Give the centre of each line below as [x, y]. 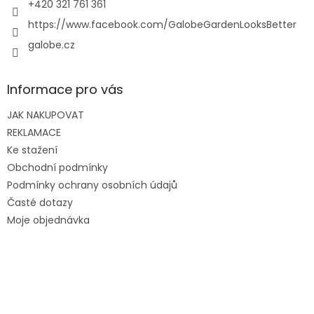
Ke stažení [32, 150]
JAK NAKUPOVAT [46, 115]
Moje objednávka [48, 220]
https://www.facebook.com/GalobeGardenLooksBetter [162, 25]
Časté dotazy [40, 203]
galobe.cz [52, 45]
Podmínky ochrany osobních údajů [92, 185]
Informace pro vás [65, 90]
